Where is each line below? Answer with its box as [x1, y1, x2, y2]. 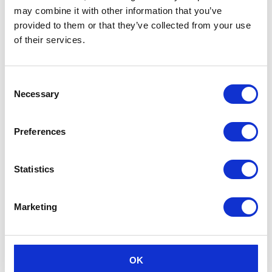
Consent [4, 76, 38, 87]
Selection [4, 91, 41, 101]
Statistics [14, 164, 54, 174]
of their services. [14, 35, 85, 45]
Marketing [14, 202, 57, 212]
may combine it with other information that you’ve [14, 5, 222, 16]
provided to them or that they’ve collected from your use [14, 20, 251, 30]
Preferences [14, 126, 66, 137]
